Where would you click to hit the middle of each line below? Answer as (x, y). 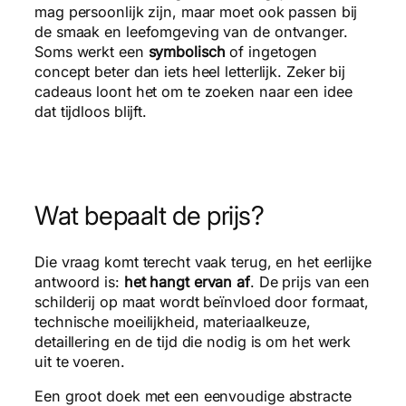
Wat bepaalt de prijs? (150, 215)
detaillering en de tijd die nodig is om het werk (193, 341)
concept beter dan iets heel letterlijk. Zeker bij (190, 72)
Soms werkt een (92, 52)
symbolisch (187, 52)
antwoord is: (79, 281)
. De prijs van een (310, 281)
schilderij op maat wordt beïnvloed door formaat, (202, 301)
